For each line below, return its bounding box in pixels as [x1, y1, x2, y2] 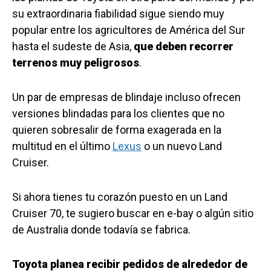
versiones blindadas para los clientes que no [12, 107, 224, 120]
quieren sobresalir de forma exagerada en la [12, 123, 221, 137]
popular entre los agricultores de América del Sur [12, 24, 245, 37]
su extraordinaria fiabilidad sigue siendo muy [12, 7, 224, 21]
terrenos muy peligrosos [12, 56, 139, 70]
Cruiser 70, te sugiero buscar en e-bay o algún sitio [12, 207, 253, 220]
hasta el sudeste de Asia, [12, 40, 134, 53]
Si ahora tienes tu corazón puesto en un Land [12, 191, 227, 204]
